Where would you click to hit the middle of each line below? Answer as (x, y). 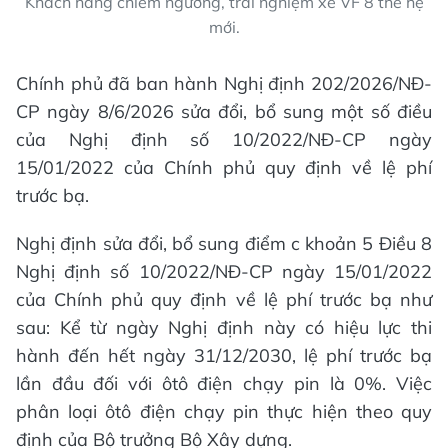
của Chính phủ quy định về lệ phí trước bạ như (224, 299)
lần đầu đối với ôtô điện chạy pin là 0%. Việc (224, 383)
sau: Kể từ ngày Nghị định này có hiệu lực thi (224, 327)
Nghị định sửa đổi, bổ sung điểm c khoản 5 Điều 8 (224, 243)
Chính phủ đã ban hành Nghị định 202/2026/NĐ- (224, 83)
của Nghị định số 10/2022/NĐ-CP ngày (224, 139)
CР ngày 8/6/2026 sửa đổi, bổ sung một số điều (224, 111)
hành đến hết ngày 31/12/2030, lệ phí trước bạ (224, 355)
